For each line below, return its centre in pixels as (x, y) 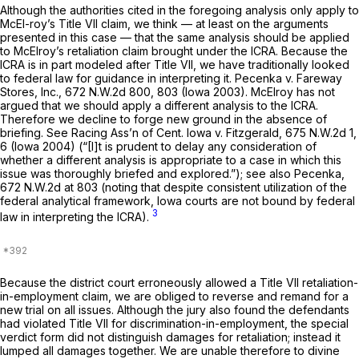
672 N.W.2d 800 (108, 91)
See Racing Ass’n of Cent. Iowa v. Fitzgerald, (166, 132)
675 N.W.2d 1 (319, 132)
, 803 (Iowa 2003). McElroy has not (243, 91)
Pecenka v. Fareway (288, 78)
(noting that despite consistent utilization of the (222, 187)
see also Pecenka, (295, 173)
